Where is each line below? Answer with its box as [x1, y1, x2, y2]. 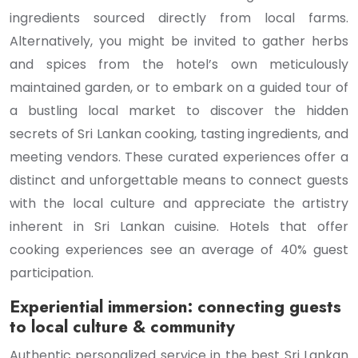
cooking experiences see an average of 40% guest [10, 241, 348, 259]
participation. [10, 264, 93, 282]
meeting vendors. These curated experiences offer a [10, 148, 348, 166]
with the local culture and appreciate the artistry [10, 194, 348, 213]
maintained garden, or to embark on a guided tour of [10, 78, 348, 97]
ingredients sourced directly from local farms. [10, 9, 348, 27]
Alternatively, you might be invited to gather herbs [10, 32, 348, 50]
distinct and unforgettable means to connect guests [10, 171, 348, 189]
